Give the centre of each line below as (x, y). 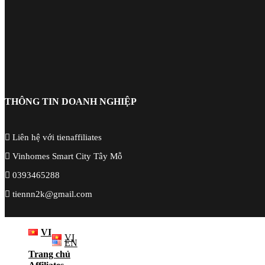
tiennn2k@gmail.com (51, 194)
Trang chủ (49, 254)
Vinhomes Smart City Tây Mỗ (66, 156)
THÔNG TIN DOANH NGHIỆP (71, 101)
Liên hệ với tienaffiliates (56, 138)
